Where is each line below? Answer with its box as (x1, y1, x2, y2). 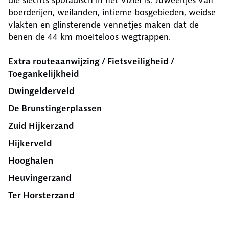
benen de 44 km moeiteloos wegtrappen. (8, 31, 171, 43)
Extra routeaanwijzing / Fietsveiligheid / (8, 56, 174, 67)
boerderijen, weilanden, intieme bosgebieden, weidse (8, 7, 216, 18)
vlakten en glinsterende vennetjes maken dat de (8, 19, 199, 31)
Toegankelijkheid (8, 68, 79, 80)
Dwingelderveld (8, 85, 75, 97)
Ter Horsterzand (8, 190, 75, 201)
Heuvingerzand (8, 172, 72, 184)
